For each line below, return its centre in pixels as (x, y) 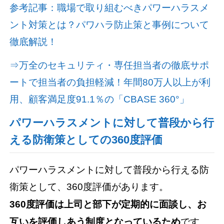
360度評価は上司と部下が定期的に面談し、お (108, 204)
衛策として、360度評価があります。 (89, 186)
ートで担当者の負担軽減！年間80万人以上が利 (110, 82)
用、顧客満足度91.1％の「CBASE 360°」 (99, 99)
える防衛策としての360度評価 (86, 140)
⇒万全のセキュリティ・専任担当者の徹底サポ (109, 65)
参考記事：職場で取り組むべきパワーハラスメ (109, 7)
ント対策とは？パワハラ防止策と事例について (109, 24)
